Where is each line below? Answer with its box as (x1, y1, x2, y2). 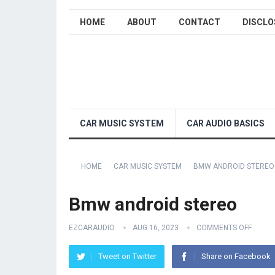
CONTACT (179, 17, 220, 27)
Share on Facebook (201, 252, 271, 261)
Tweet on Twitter (98, 252, 157, 261)
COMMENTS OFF (196, 223, 252, 232)
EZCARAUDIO (69, 223, 115, 232)
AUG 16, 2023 (133, 223, 179, 232)
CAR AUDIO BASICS (187, 118, 265, 128)
